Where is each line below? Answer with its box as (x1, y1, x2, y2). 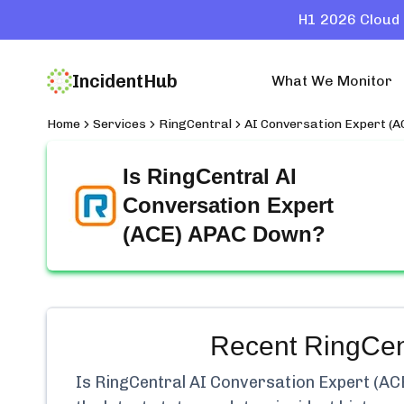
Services (93, 116, 146, 132)
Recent (209, 331, 304, 361)
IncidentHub (72, 70, 178, 92)
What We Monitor (271, 72, 392, 89)
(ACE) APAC (123, 222, 246, 246)
